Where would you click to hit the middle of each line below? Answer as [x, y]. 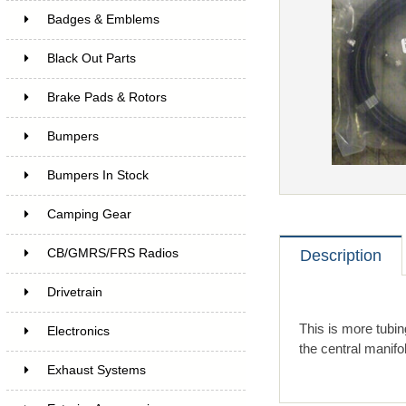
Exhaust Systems [96, 370]
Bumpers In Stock [97, 175]
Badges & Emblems [103, 19]
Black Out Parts [91, 58]
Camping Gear [89, 214]
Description [340, 255]
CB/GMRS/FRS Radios [112, 253]
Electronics [78, 331]
